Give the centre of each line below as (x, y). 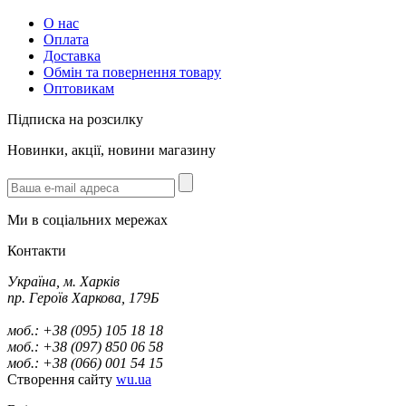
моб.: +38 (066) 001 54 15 (85, 362)
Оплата (66, 39)
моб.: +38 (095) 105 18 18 (85, 330)
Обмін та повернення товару (132, 72)
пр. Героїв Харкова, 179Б (83, 297)
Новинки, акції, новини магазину (111, 150)
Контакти (37, 250)
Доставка (72, 55)
